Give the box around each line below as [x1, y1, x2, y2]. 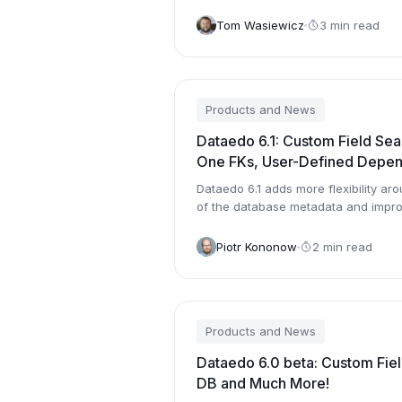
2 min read [312, 239, 372, 254]
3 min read [319, 17, 380, 32]
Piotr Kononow [216, 239, 297, 254]
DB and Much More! [197, 374, 329, 392]
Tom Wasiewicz [216, 17, 304, 32]
